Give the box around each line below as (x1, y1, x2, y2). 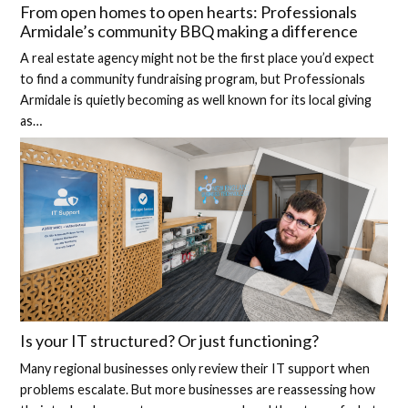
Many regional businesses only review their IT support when (20, 360, 371, 376)
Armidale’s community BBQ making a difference (20, 20, 359, 41)
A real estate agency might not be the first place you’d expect (20, 50, 375, 66)
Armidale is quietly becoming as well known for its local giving (20, 92, 372, 108)
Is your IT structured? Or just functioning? (20, 331, 320, 352)
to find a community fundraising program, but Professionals (20, 71, 366, 87)
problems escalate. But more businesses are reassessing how (20, 381, 376, 397)
